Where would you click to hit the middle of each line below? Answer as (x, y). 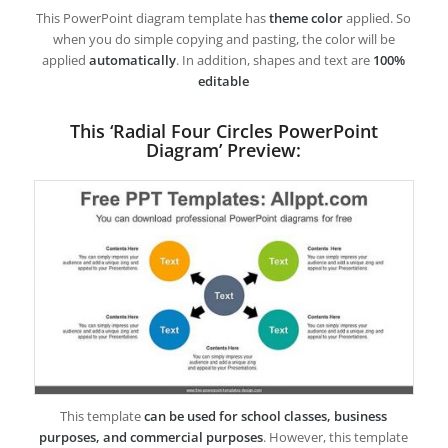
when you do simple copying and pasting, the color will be (223, 38)
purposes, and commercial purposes (151, 436)
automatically (133, 59)
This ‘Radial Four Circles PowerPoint (223, 130)
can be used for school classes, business (266, 415)
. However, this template (336, 436)
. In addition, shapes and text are (275, 59)
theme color (306, 17)
